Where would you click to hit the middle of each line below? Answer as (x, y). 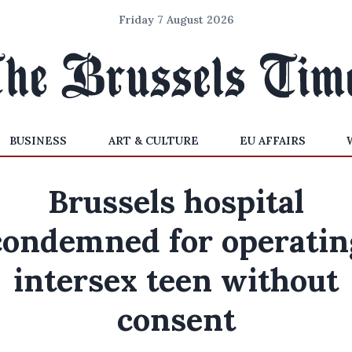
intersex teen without (176, 280)
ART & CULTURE (153, 141)
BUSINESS (38, 141)
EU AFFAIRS (272, 141)
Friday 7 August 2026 (176, 20)
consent (176, 319)
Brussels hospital (176, 202)
